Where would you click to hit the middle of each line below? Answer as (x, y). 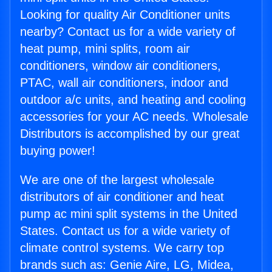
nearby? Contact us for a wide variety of (128, 32)
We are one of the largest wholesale (117, 180)
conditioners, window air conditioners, (121, 66)
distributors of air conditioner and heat (122, 197)
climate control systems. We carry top (122, 248)
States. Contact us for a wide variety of (125, 231)
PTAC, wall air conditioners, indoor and (124, 83)
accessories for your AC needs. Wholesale (134, 117)
